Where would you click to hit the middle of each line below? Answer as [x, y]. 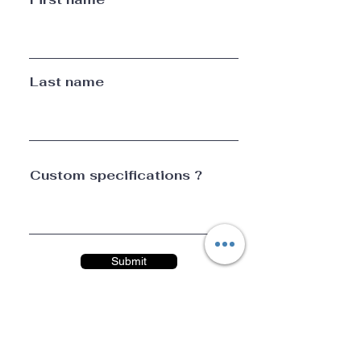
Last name [67, 82]
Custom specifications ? [116, 175]
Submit [129, 261]
